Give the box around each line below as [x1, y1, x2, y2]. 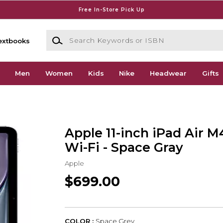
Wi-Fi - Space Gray [64, 139, 183, 155]
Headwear [150, 69, 187, 78]
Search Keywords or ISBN [45, 30, 135, 39]
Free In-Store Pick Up [78, 6, 145, 13]
